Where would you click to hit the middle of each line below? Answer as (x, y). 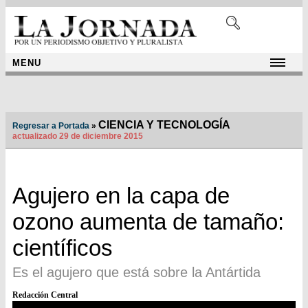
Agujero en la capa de (121, 196)
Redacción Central (45, 295)
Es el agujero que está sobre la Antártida (136, 273)
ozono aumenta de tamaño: (148, 222)
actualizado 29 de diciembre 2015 (78, 136)
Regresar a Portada (51, 126)
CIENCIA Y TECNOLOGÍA (164, 125)
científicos (63, 248)
